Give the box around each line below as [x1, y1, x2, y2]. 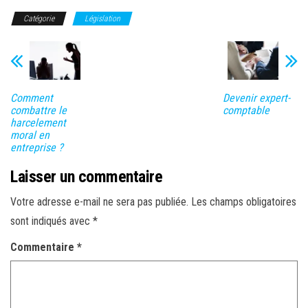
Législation [85, 14, 120, 24]
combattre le [10, 103, 67, 117]
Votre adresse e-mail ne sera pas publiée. [10, 195, 188, 208]
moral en [10, 128, 49, 142]
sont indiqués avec [10, 214, 93, 228]
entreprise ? [10, 140, 63, 154]
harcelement [10, 115, 66, 129]
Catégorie [23, 14, 54, 24]
